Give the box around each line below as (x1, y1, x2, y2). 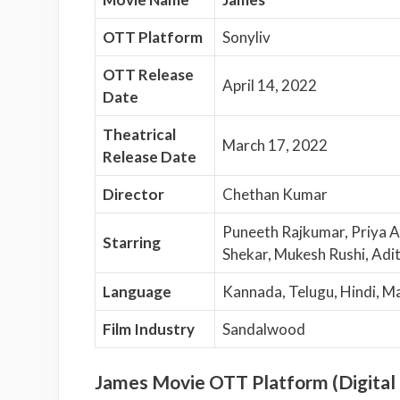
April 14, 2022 (221, 75, 317, 95)
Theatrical (102, 124, 176, 144)
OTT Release (102, 64, 194, 84)
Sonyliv (221, 27, 271, 46)
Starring (102, 232, 161, 252)
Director (102, 184, 164, 204)
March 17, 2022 (221, 135, 328, 154)
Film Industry (102, 319, 195, 338)
